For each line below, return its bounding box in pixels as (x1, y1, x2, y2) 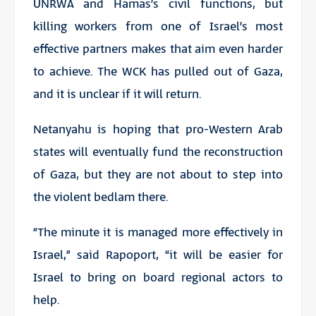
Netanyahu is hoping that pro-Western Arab (32, 121, 284, 138)
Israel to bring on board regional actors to (32, 269, 284, 286)
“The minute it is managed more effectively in (32, 224, 284, 241)
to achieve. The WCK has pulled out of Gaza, (32, 63, 284, 80)
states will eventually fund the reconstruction (32, 143, 284, 161)
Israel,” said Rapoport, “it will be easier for (32, 246, 284, 264)
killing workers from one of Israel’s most (32, 18, 284, 35)
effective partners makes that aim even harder (32, 40, 284, 58)
